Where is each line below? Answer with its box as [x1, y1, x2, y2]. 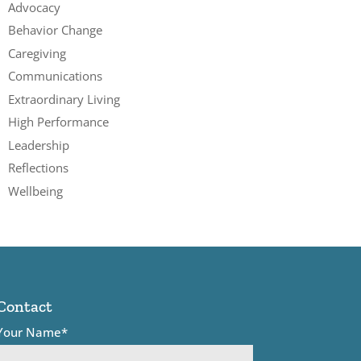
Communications [8, 68, 103, 84]
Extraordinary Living [8, 90, 121, 107]
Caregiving [8, 44, 67, 61]
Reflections [8, 160, 69, 176]
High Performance [8, 114, 110, 130]
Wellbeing [8, 182, 64, 199]
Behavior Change [8, 22, 103, 38]
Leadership [8, 136, 70, 153]
